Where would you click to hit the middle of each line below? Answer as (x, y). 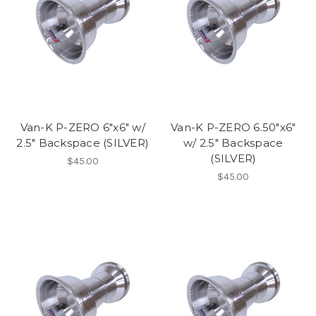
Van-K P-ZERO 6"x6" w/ (83, 128)
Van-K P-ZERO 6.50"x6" (233, 128)
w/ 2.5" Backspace (233, 143)
